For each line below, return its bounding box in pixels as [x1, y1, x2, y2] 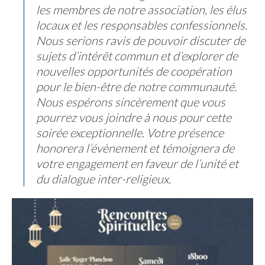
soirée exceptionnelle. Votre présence [36, 125, 224, 140]
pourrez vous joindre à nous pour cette [36, 110, 231, 124]
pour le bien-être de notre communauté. [36, 79, 237, 93]
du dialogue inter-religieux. [36, 172, 171, 186]
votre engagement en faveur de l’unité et [36, 156, 238, 170]
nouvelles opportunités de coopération [36, 64, 232, 78]
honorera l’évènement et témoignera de [36, 141, 234, 155]
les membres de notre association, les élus [36, 2, 247, 17]
